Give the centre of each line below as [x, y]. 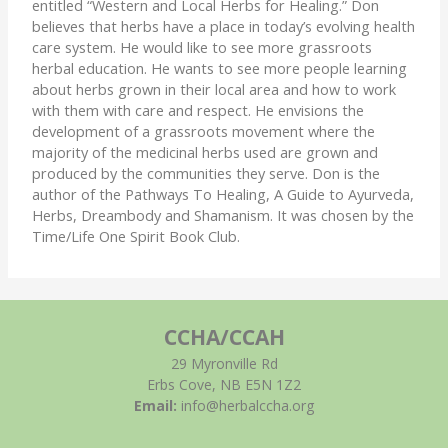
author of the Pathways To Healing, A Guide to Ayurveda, [223, 193]
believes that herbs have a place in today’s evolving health [224, 25]
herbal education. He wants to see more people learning [220, 67]
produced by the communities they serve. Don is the [206, 172]
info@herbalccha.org [245, 406]
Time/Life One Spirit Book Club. [136, 235]
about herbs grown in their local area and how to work [214, 88]
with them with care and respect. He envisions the [198, 109]
